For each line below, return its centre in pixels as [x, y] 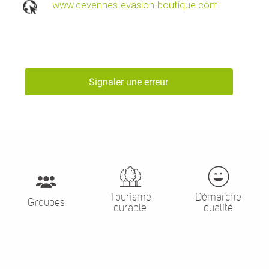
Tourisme [130, 197]
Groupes [46, 202]
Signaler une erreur [129, 82]
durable [130, 207]
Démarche [219, 197]
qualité [219, 207]
